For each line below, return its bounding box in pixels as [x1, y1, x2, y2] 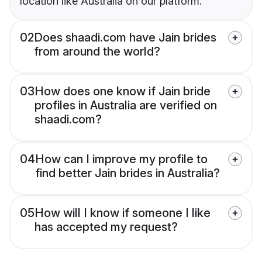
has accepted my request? [35, 220, 178, 235]
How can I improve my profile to [35, 152, 208, 167]
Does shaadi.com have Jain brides [34, 30, 216, 45]
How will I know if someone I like [35, 206, 211, 220]
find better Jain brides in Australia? [35, 166, 220, 181]
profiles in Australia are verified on [35, 98, 217, 113]
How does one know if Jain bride [35, 84, 211, 99]
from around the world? [34, 44, 160, 59]
